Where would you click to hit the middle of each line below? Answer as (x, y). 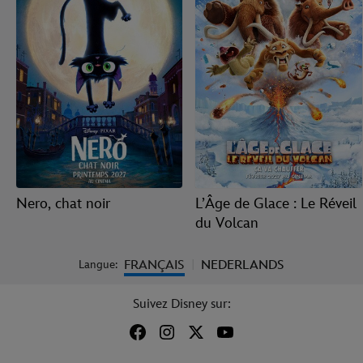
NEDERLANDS (243, 265)
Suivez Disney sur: (181, 305)
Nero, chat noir (63, 204)
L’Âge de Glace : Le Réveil (276, 204)
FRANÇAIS (154, 265)
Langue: (98, 265)
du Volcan (227, 224)
